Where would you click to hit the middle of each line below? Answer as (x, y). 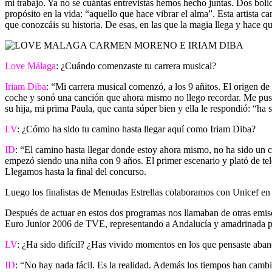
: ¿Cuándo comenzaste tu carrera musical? (136, 66)
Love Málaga (30, 66)
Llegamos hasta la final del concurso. (76, 171)
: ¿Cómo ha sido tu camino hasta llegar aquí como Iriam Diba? (136, 129)
